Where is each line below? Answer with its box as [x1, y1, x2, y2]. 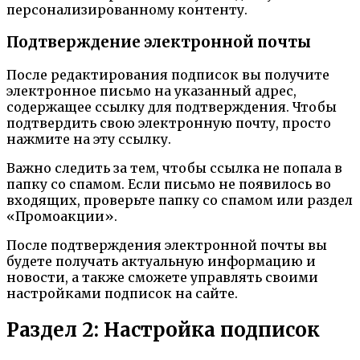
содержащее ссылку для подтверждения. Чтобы [6, 98, 337, 115]
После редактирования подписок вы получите [6, 66, 329, 83]
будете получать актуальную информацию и [6, 252, 316, 269]
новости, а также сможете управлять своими [6, 268, 318, 285]
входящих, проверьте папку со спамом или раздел [6, 191, 353, 208]
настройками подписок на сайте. [6, 284, 238, 301]
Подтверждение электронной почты [6, 33, 311, 52]
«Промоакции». [6, 207, 117, 224]
